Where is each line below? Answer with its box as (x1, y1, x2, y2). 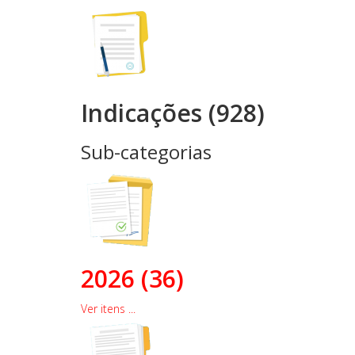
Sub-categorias (81, 139, 212, 165)
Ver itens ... (81, 301, 136, 316)
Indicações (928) (81, 97, 265, 129)
